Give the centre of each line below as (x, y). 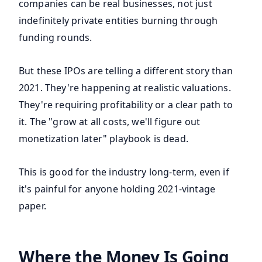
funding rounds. (56, 38)
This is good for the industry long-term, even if (124, 172)
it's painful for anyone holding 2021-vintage (117, 189)
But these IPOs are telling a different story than (126, 71)
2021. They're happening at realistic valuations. (125, 88)
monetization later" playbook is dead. (104, 139)
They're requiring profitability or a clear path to (126, 105)
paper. (32, 206)
